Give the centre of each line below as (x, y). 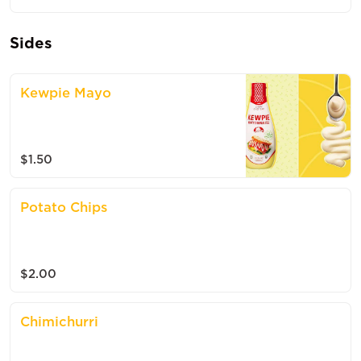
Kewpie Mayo (66, 93)
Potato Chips (64, 207)
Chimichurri (59, 322)
